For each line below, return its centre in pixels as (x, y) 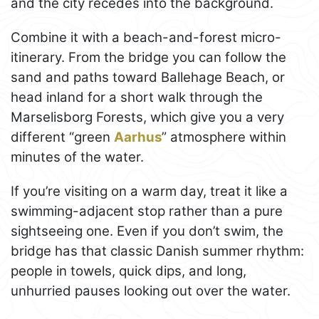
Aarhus (138, 137)
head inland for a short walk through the (137, 97)
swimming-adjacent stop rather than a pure (147, 211)
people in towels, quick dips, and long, (129, 271)
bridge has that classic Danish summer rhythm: (157, 251)
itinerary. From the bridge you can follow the (148, 57)
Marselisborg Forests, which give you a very (147, 117)
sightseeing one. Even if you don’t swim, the (147, 231)
